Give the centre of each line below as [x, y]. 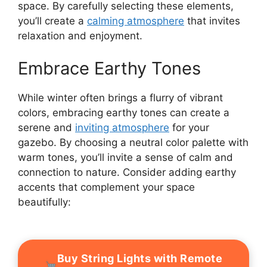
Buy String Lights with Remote [139, 259]
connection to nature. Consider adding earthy [127, 173]
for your [189, 128]
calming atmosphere [136, 21]
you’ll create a [52, 21]
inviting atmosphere [122, 128]
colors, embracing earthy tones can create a [124, 113]
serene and [46, 128]
